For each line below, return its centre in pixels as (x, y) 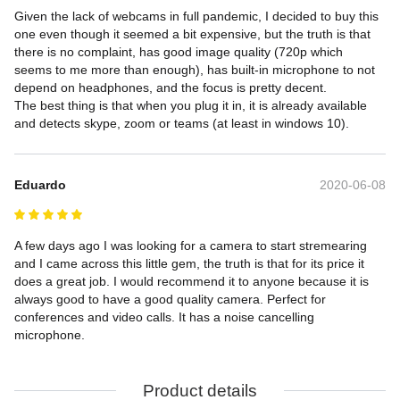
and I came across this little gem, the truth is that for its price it (191, 263)
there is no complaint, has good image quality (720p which (180, 51)
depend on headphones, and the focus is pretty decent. (171, 87)
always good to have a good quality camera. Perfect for (172, 299)
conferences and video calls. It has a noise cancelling (166, 317)
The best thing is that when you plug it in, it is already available (192, 105)
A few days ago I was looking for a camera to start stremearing (192, 245)
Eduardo (40, 184)
